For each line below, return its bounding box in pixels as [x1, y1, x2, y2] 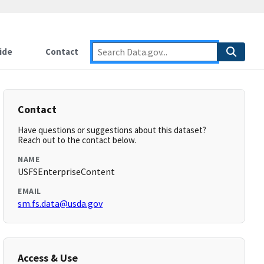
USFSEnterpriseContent [18, 166, 115, 177]
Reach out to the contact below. [18, 134, 137, 146]
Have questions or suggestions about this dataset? [18, 124, 207, 136]
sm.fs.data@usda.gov [18, 197, 103, 209]
